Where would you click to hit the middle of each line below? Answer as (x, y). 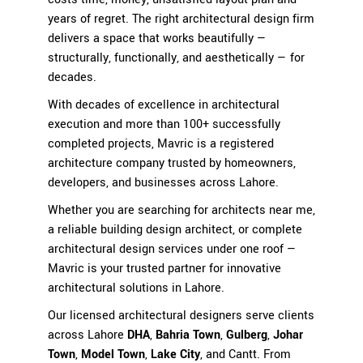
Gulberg (247, 335)
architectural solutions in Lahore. (138, 288)
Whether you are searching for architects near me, (181, 210)
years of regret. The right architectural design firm (181, 19)
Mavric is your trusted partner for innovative (164, 268)
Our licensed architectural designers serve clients (181, 315)
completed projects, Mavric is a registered (161, 143)
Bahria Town (188, 335)
